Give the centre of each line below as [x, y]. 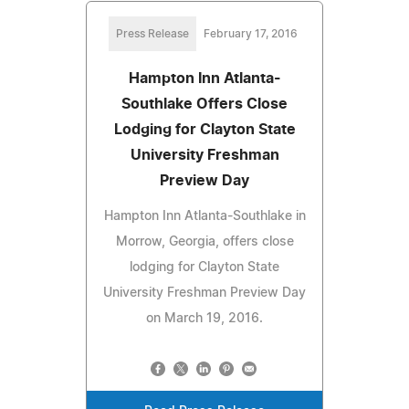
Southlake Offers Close [204, 104]
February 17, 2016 [250, 33]
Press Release [152, 33]
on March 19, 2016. [204, 318]
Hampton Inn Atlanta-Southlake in [204, 216]
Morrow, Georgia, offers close [204, 241]
